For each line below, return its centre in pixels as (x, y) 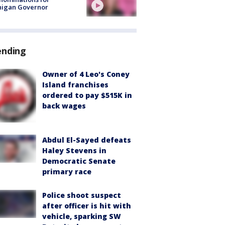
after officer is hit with (87, 205)
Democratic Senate (79, 161)
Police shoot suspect (82, 195)
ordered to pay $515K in (87, 95)
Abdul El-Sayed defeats (87, 140)
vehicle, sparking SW (82, 216)
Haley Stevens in (74, 150)
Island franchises (75, 84)
